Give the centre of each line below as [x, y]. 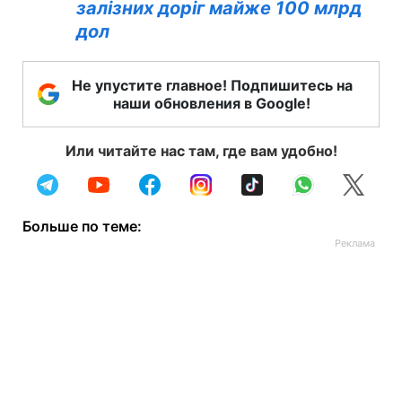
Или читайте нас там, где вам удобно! [201, 151]
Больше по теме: [82, 226]
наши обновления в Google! [212, 103]
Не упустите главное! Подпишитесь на [212, 85]
